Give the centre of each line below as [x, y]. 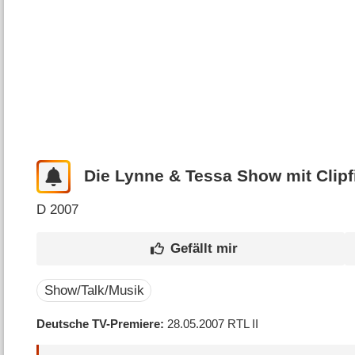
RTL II [243, 324]
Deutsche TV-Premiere [99, 324]
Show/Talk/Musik [94, 291]
